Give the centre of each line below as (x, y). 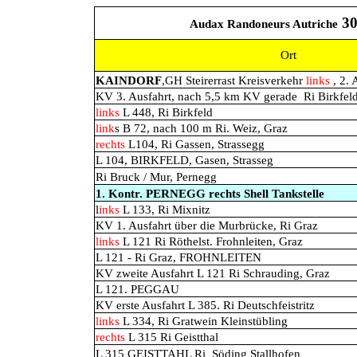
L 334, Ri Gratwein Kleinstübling (205, 321)
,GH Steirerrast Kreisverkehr (234, 80)
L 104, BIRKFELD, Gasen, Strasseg (184, 160)
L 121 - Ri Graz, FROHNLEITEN (178, 257)
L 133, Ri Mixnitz (165, 210)
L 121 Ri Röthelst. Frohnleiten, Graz (211, 241)
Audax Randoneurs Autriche (264, 24)
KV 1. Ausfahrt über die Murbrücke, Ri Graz (207, 226)
